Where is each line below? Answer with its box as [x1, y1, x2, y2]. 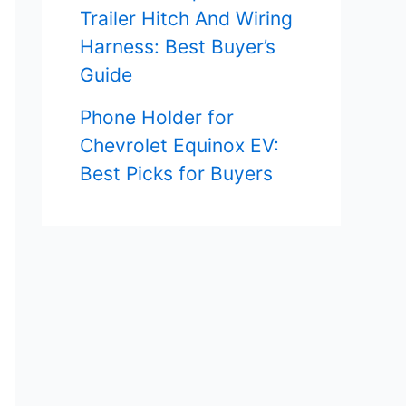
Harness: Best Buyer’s [80, 35, 275, 59]
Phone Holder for [80, 105, 234, 129]
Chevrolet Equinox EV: [80, 133, 279, 157]
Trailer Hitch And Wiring [80, 7, 293, 31]
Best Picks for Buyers [80, 161, 273, 185]
